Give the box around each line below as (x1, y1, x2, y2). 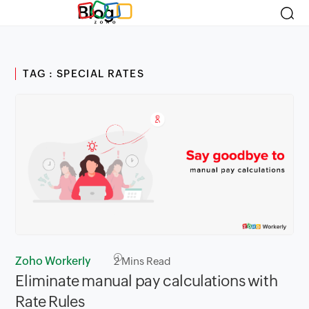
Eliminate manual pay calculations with (15, 272, 278, 290)
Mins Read (119, 255, 172, 268)
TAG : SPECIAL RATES (23, 68, 145, 79)
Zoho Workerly (15, 255, 92, 268)
